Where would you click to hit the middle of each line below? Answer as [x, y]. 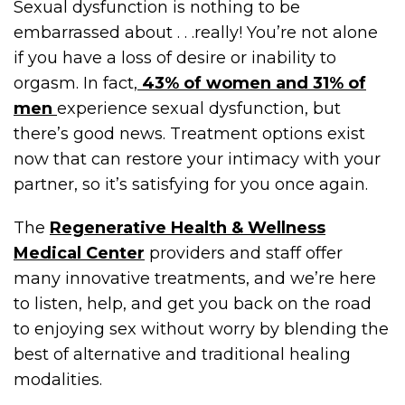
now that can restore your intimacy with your [197, 159]
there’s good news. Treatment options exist [189, 134]
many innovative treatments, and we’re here [195, 278]
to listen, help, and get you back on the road [193, 304]
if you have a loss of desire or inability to [175, 58]
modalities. [58, 380]
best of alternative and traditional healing [182, 354]
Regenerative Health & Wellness [188, 228]
